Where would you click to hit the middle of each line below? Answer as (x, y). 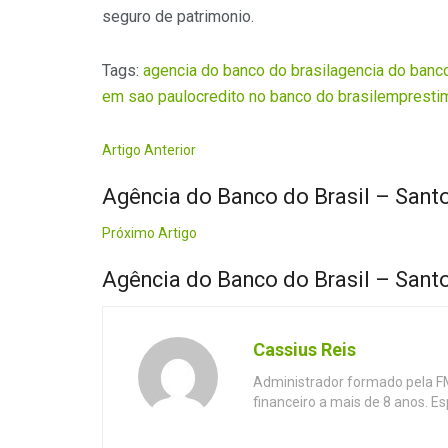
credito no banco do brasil (286, 97)
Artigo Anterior (149, 150)
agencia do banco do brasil (236, 71)
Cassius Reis (304, 350)
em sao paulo (149, 97)
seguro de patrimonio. (178, 17)
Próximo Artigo (149, 233)
